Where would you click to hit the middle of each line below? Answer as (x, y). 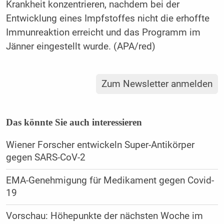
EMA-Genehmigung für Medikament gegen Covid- (110, 181)
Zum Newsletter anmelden (157, 84)
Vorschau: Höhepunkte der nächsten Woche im (104, 216)
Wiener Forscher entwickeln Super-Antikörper (100, 145)
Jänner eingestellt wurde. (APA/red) (80, 46)
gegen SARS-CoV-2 (45, 158)
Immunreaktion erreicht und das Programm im (103, 32)
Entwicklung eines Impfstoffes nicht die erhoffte (107, 18)
